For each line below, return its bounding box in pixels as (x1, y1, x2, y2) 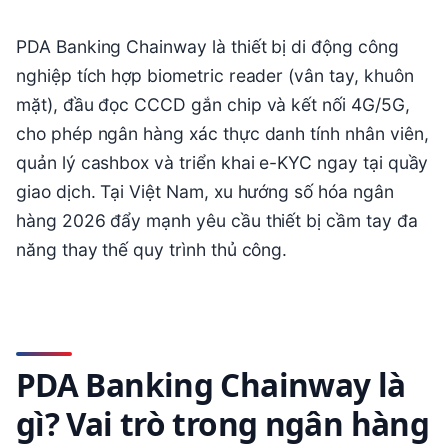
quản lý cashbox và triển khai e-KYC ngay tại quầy (16, 152, 429, 173)
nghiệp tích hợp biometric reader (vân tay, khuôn (16, 65, 414, 86)
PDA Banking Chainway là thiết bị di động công (16, 36, 399, 57)
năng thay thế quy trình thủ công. (16, 239, 288, 260)
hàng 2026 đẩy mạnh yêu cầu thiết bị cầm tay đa (16, 210, 418, 231)
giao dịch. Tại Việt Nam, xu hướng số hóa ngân (16, 181, 394, 202)
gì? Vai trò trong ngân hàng (16, 401, 429, 445)
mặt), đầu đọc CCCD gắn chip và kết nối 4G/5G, (16, 94, 410, 115)
